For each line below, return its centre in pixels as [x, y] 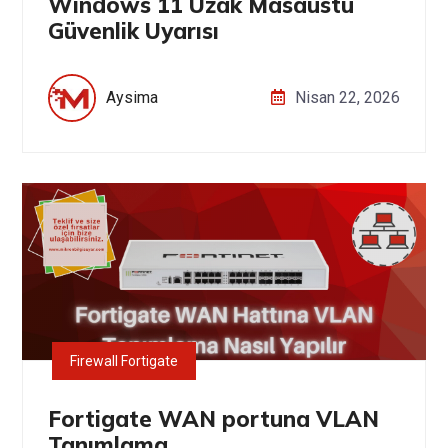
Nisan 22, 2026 [347, 97]
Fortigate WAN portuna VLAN [213, 418]
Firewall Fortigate [124, 360]
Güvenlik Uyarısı [133, 30]
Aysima [132, 97]
